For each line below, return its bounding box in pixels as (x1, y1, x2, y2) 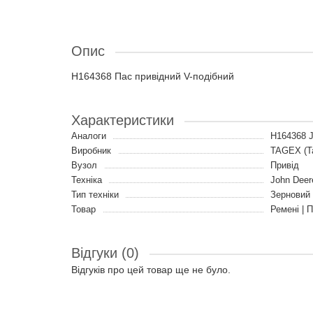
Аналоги (71, 131, 106, 141)
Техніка (71, 175, 102, 185)
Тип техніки (71, 189, 119, 200)
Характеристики (71, 112, 174, 128)
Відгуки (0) (71, 245, 139, 261)
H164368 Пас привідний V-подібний (71, 71, 234, 82)
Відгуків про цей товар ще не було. (71, 264, 231, 275)
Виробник (71, 145, 111, 156)
